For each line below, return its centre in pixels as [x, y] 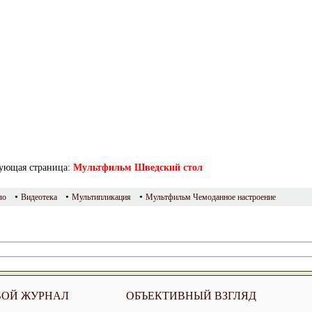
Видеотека [39, 197]
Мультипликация [101, 197]
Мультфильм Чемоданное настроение [211, 197]
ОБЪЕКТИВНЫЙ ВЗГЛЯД [191, 296]
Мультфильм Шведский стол [138, 167]
